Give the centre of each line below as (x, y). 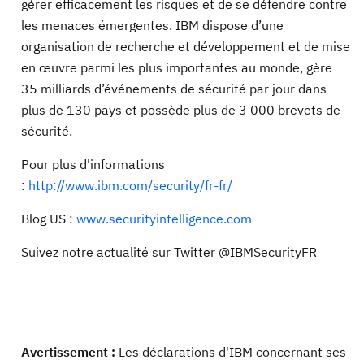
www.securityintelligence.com (164, 219)
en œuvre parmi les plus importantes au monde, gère (177, 67)
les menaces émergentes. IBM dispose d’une (152, 25)
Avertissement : (70, 352)
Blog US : (49, 219)
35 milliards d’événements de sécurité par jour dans (174, 89)
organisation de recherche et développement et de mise (186, 46)
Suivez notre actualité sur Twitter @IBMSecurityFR (169, 252)
